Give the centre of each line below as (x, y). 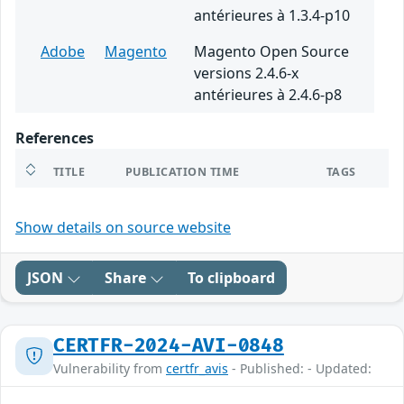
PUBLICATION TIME (183, 172)
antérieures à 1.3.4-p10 (272, 16)
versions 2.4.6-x (246, 73)
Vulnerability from (110, 369)
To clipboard (231, 278)
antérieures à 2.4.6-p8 (268, 95)
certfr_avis (197, 369)
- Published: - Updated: (300, 369)
